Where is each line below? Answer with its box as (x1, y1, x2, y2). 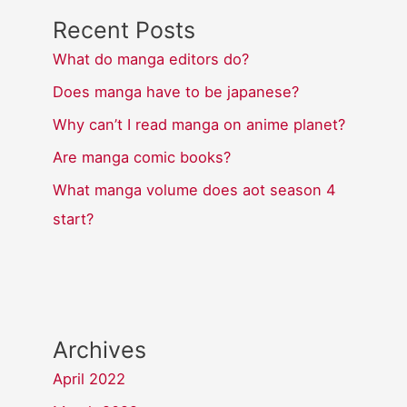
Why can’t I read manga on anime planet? (53, 115, 346, 134)
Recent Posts (53, 15, 196, 44)
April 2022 (53, 369, 126, 388)
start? (53, 210, 94, 229)
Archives (53, 335, 147, 363)
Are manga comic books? (53, 148, 232, 167)
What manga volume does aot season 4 (53, 181, 337, 200)
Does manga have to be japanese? (53, 82, 300, 101)
